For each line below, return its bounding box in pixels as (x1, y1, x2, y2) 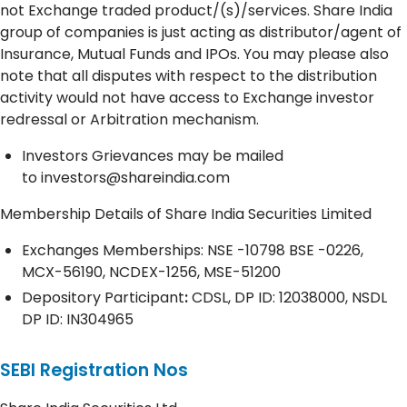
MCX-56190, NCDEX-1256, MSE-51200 (22, 261, 281, 283)
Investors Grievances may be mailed (22, 144, 283, 166)
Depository (22, 286, 101, 308)
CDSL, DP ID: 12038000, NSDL (192, 286, 387, 308)
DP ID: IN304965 (22, 308, 134, 330)
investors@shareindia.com (41, 166, 230, 188)
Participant (104, 286, 184, 308)
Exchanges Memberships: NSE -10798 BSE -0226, (22, 239, 363, 261)
